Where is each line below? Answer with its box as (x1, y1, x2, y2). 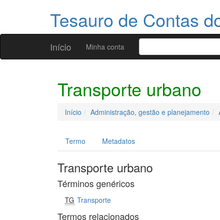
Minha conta (86, 42, 124, 52)
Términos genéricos (57, 177, 135, 190)
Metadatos (102, 136, 135, 146)
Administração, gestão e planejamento (90, 107, 210, 117)
